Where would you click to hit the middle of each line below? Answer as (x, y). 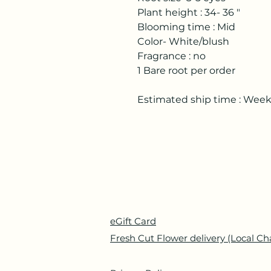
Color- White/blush (183, 41)
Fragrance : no (171, 56)
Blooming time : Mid (186, 27)
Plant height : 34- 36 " (189, 12)
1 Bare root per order (186, 70)
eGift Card (133, 221)
